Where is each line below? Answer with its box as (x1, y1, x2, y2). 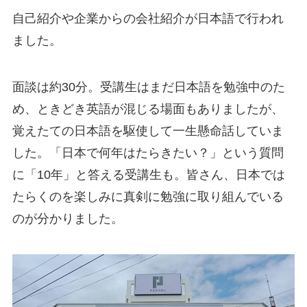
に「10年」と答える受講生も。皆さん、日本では (12, 168, 285, 182)
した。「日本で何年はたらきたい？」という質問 (12, 146, 284, 160)
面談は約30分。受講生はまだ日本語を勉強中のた (12, 80, 285, 95)
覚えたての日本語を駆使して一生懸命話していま (12, 124, 284, 138)
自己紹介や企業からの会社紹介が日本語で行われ (12, 12, 284, 26)
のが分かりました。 (12, 212, 123, 226)
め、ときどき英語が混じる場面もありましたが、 (12, 102, 284, 116)
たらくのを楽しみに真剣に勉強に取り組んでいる (12, 190, 284, 204)
